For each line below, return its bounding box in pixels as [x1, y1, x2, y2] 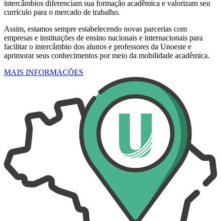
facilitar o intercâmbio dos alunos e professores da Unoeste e [4, 42, 191, 51]
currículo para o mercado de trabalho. [4, 8, 120, 17]
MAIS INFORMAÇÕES [4, 68, 83, 77]
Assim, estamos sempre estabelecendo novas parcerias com [4, 25, 187, 34]
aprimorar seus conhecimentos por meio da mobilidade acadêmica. [4, 51, 210, 60]
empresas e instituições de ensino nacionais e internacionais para [4, 34, 203, 42]
